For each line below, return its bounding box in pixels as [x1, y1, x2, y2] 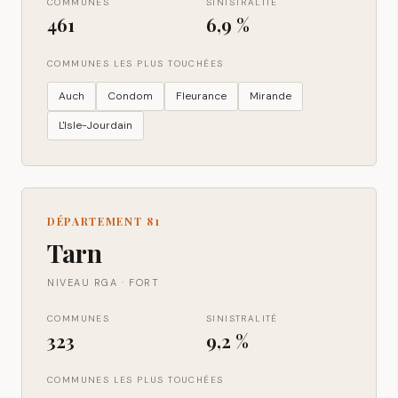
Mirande [250, 89, 291, 103]
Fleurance [176, 89, 227, 103]
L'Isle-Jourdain [59, 118, 132, 132]
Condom [107, 89, 153, 103]
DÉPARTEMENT [47, 214, 147, 228]
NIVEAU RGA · [47, 276, 130, 289]
